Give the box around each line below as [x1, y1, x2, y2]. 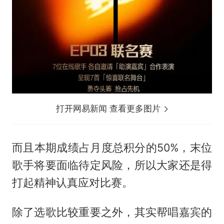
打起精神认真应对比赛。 [11, 175, 133, 189]
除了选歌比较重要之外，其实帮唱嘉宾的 [11, 205, 212, 218]
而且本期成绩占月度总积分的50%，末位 [11, 140, 212, 154]
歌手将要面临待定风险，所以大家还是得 [11, 158, 212, 171]
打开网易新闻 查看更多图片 [56, 103, 163, 113]
